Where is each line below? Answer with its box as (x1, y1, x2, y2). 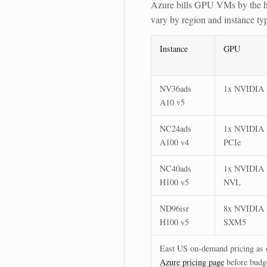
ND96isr (160, 202, 189, 214)
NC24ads (160, 122, 191, 134)
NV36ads (160, 82, 191, 94)
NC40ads (160, 162, 191, 174)
